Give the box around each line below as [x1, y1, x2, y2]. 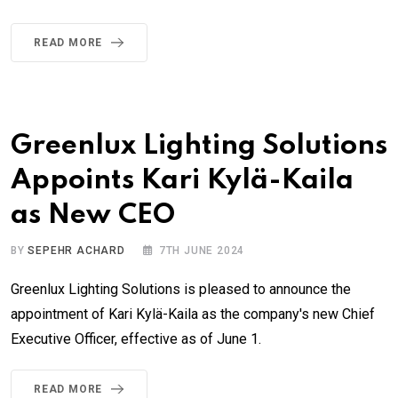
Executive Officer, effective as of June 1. [11, 330, 261, 347]
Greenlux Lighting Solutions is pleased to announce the [11, 280, 351, 298]
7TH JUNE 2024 [158, 243, 245, 257]
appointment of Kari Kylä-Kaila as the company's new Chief [11, 305, 375, 322]
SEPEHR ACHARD [28, 243, 125, 257]
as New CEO [11, 201, 175, 229]
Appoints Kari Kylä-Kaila [11, 166, 354, 195]
